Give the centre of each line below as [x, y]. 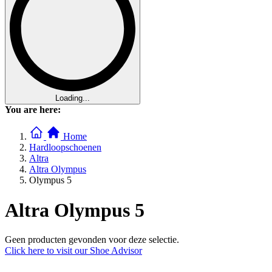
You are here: [33, 110]
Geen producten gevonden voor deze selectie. [92, 239]
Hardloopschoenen [65, 148]
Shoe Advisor [116, 250]
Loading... [73, 98]
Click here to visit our [46, 250]
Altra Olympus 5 [75, 210]
